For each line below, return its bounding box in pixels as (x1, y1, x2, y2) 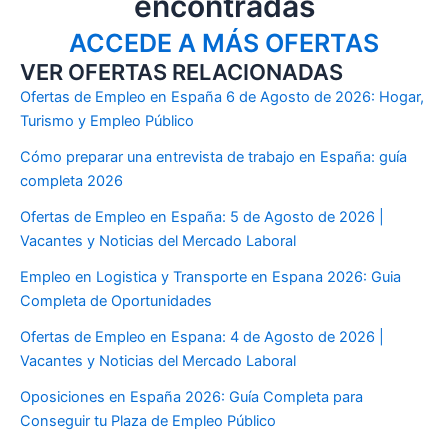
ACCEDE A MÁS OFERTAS (69, 28, 379, 59)
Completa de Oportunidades (20, 292, 212, 311)
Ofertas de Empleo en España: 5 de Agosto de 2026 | (20, 208, 384, 227)
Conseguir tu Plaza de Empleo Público (20, 412, 276, 431)
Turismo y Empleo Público (20, 112, 194, 131)
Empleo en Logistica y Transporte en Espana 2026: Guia (20, 268, 401, 287)
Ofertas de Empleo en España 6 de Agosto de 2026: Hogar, (20, 88, 424, 107)
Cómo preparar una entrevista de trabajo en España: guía (20, 148, 407, 167)
